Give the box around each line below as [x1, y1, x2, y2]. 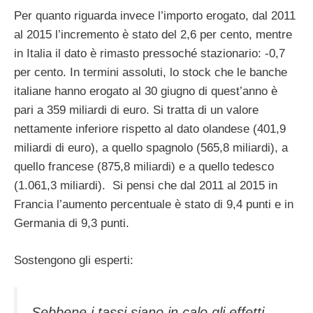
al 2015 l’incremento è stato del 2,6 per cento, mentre [14, 28, 292, 42]
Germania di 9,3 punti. [14, 217, 129, 231]
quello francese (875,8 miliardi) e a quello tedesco [14, 160, 274, 174]
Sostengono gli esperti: [14, 253, 133, 267]
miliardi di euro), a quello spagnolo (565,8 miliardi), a [14, 141, 288, 155]
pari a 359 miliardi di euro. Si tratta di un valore [14, 103, 259, 117]
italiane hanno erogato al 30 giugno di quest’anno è [14, 85, 277, 99]
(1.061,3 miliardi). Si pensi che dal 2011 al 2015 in [14, 179, 277, 193]
